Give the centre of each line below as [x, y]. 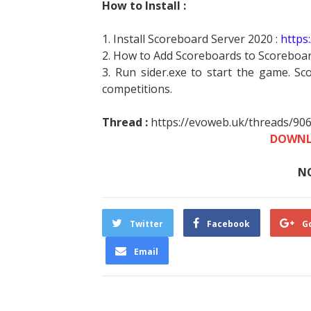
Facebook [228, 224]
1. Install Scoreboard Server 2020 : [191, 39]
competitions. [137, 89]
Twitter [146, 224]
